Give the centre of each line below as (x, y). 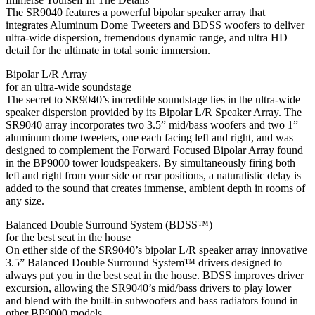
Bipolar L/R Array (46, 74)
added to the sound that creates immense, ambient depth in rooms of (155, 188)
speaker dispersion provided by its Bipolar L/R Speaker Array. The (154, 112)
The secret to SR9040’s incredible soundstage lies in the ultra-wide (153, 99)
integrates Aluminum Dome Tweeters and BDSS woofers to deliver (155, 25)
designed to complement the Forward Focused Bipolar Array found (154, 150)
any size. (25, 200)
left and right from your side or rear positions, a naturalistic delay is (153, 175)
